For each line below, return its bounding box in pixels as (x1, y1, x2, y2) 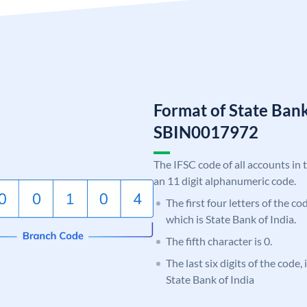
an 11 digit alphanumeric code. (153, 173, 296, 187)
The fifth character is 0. (166, 234, 272, 247)
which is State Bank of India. (166, 212, 296, 225)
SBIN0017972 (153, 121, 258, 142)
